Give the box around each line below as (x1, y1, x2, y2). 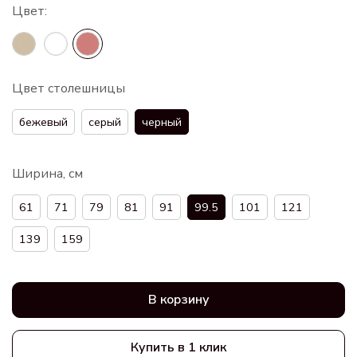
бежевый (19, 113, 68, 130)
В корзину (147, 291, 210, 309)
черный (142, 113, 182, 130)
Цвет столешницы (12, 79, 125, 97)
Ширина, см (12, 164, 83, 182)
